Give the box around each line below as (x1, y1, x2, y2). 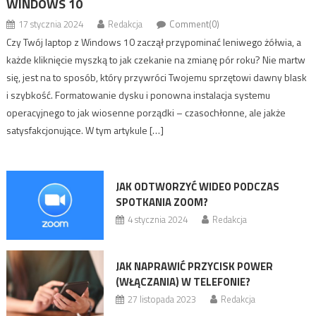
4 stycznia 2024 (127, 212, 188, 226)
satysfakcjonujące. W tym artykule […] (6, 122, 164, 138)
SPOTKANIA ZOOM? (115, 193, 208, 210)
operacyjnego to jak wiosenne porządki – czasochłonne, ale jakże (6, 104, 286, 120)
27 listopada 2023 (127, 292, 196, 306)
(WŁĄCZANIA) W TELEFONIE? (115, 274, 250, 290)
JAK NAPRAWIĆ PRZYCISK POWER (115, 258, 273, 274)
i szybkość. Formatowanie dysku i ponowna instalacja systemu (6, 87, 270, 102)
